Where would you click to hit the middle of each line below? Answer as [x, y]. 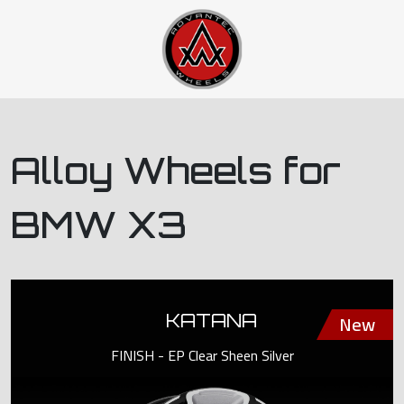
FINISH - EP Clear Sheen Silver [202, 355]
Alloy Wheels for [176, 170]
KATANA [211, 320]
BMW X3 [99, 225]
